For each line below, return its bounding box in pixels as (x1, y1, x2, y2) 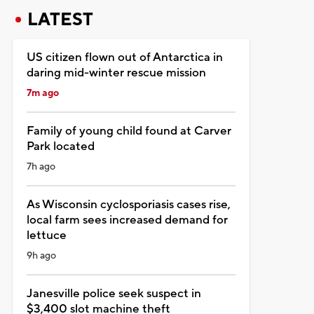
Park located (26, 138, 95, 154)
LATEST (27, 8, 93, 31)
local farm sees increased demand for (26, 212, 228, 228)
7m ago (26, 86, 59, 100)
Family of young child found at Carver (26, 123, 231, 139)
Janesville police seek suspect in (26, 285, 201, 301)
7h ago (26, 160, 55, 173)
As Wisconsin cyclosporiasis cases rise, (26, 196, 231, 212)
